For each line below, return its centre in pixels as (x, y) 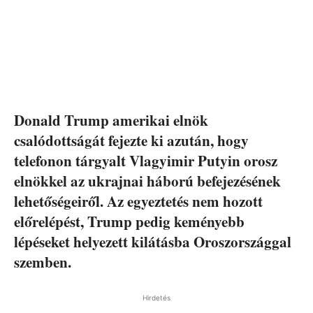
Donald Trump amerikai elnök (111, 120)
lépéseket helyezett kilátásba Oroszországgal (153, 241)
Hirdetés (156, 297)
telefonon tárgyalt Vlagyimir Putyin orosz (146, 160)
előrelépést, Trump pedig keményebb (129, 221)
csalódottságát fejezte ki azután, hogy (131, 140)
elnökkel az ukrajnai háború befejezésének (147, 181)
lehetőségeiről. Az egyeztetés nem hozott (138, 201)
